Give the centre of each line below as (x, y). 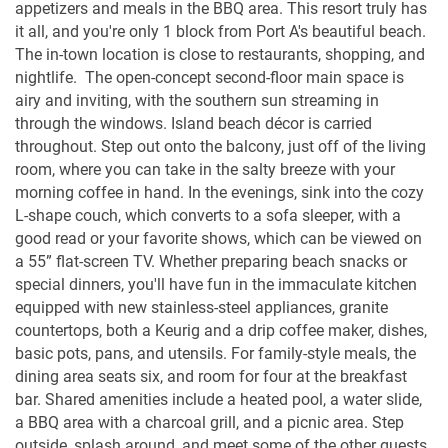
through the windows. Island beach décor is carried (193, 123)
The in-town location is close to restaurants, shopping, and (220, 54)
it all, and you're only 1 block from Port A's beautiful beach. (220, 31)
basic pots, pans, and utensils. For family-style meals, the (215, 353)
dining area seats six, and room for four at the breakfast (211, 376)
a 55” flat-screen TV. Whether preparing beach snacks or (211, 261)
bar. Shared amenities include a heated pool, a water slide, (218, 399)
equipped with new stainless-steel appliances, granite (201, 307)
